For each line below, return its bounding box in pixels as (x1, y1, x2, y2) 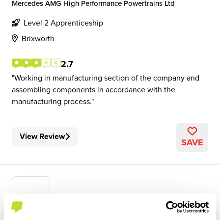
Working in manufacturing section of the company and (14, 72, 199, 83)
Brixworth (22, 33, 55, 44)
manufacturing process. (12, 96, 91, 107)
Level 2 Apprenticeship (24, 17, 103, 28)
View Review (20, 131, 65, 142)
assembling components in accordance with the (12, 84, 175, 95)
